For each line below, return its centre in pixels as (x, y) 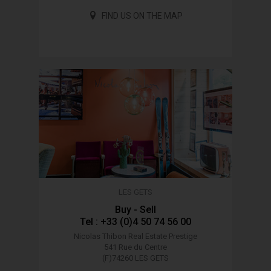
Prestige (183, 236)
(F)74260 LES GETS (135, 258)
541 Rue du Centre (135, 247)
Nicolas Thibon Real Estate (121, 236)
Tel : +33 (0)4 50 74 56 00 (135, 221)
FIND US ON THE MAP (142, 15)
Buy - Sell (135, 209)
